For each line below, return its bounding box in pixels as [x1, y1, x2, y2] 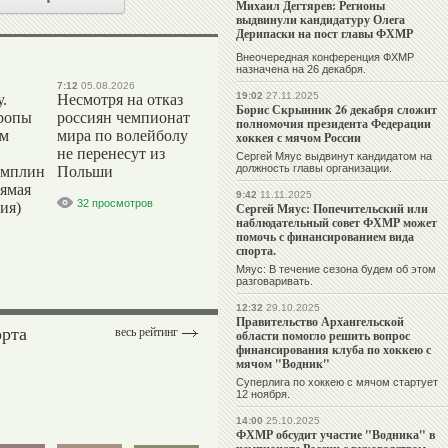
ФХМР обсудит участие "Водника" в [236, 426, 435, 444]
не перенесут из [57, 145, 165, 162]
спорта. [236, 242, 276, 260]
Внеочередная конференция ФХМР [236, 51, 414, 64]
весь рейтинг [115, 325, 178, 339]
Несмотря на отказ [57, 91, 183, 108]
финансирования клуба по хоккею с [236, 341, 431, 359]
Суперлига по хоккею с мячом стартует [236, 376, 438, 389]
